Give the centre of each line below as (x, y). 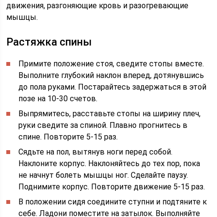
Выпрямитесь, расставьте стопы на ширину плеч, (110, 114)
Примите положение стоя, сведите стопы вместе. (111, 64)
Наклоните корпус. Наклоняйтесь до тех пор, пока (109, 163)
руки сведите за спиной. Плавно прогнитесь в (103, 125)
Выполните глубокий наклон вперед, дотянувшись (111, 75)
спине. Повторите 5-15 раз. (68, 137)
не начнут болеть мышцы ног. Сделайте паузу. (103, 175)
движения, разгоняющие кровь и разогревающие (98, 6)
